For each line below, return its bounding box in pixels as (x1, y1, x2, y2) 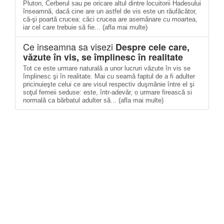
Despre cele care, (115, 40, 189, 53)
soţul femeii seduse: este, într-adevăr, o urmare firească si (23, 88, 192, 96)
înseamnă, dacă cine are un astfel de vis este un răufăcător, (23, 7, 197, 15)
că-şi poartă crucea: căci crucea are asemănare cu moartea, (23, 15, 197, 23)
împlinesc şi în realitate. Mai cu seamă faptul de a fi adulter (23, 72, 195, 80)
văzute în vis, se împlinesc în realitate (23, 50, 183, 63)
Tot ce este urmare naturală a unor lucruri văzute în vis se (23, 64, 190, 72)
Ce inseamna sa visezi (23, 40, 115, 53)
